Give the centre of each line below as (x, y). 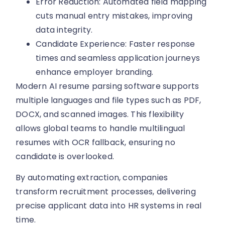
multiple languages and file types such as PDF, (108, 100)
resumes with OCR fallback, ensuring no (95, 142)
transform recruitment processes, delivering (106, 192)
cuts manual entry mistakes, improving (114, 16)
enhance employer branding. (95, 72)
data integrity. (64, 30)
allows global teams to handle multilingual (100, 128)
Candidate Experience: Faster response (116, 44)
